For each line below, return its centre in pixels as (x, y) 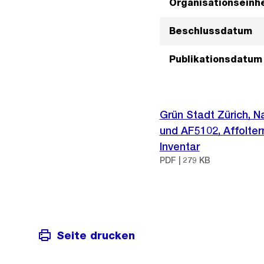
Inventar (179, 146)
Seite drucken (96, 235)
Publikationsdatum (215, 59)
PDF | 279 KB (185, 160)
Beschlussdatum (210, 31)
